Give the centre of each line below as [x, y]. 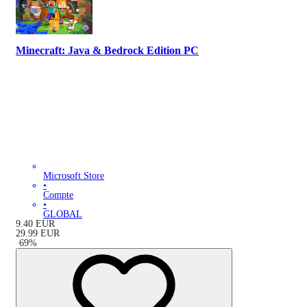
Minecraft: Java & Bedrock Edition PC [107, 50]
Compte [58, 195]
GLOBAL [63, 214]
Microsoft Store [74, 176]
